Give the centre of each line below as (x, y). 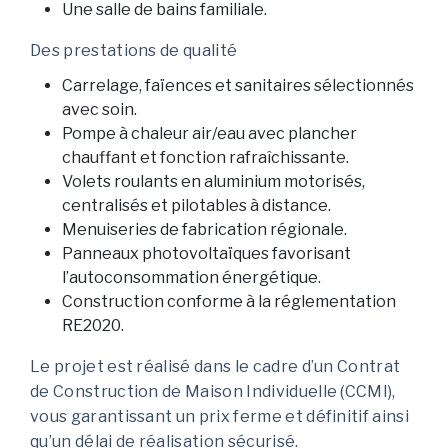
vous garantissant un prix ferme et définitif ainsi (220, 417)
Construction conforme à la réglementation (229, 302)
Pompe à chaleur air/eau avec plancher (209, 134)
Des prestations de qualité (134, 51)
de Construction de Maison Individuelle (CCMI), (213, 392)
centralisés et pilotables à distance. (196, 206)
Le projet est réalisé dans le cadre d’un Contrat (215, 367)
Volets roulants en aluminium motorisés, (213, 182)
